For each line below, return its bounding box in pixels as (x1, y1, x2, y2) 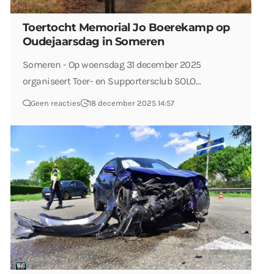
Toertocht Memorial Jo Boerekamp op (23, 21, 230, 35)
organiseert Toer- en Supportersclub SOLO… (23, 75, 201, 87)
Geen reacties (31, 98, 81, 108)
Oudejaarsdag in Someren (23, 35, 165, 49)
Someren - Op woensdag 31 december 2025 (23, 59, 201, 71)
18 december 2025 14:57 (89, 98, 174, 108)
